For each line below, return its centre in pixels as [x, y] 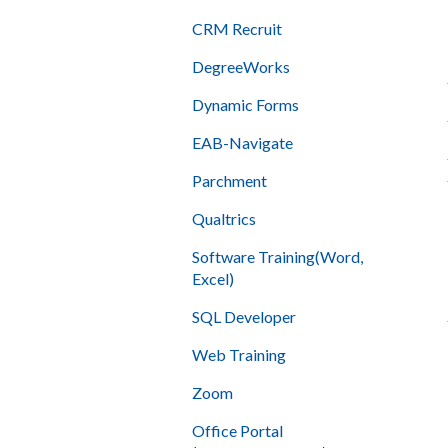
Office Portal [237, 431]
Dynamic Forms [245, 105]
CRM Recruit [237, 29]
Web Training [239, 355]
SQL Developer [244, 317]
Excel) [213, 279]
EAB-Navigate [242, 143]
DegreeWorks [241, 67]
